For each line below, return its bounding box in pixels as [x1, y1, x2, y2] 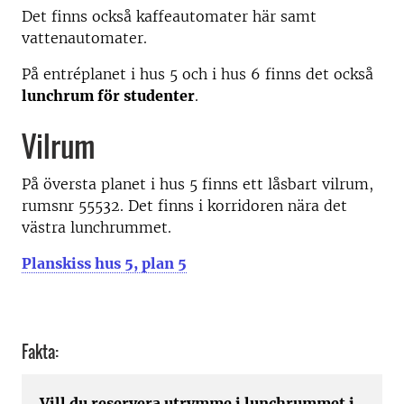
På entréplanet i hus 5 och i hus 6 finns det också [22, 65, 373, 84]
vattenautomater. [22, 29, 147, 48]
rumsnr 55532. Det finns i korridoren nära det [22, 197, 347, 216]
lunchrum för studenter [22, 87, 195, 106]
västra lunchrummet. [22, 218, 171, 237]
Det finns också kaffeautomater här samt [22, 7, 317, 26]
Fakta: [22, 340, 59, 364]
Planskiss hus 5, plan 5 [22, 254, 187, 273]
